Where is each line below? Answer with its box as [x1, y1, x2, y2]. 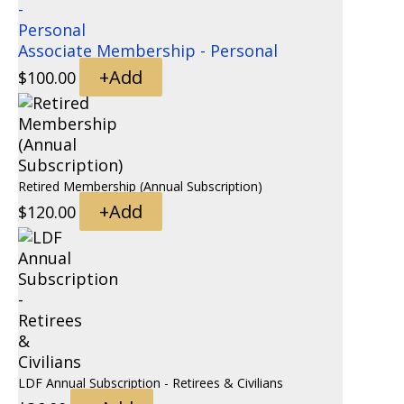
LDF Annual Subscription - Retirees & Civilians [18, 374, 283, 392]
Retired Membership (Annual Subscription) [18, 178, 262, 196]
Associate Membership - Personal [18, 40, 278, 62]
